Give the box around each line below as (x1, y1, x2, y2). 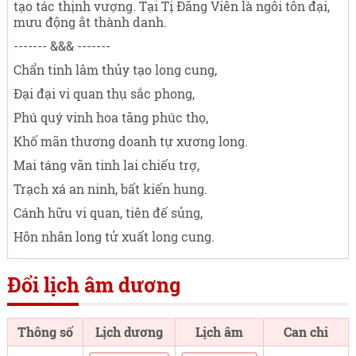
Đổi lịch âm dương (6, 272, 180, 298)
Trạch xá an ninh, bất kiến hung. (13, 180, 207, 197)
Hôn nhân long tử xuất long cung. (13, 228, 215, 245)
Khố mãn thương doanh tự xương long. (13, 133, 248, 149)
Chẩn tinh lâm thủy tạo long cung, (13, 61, 217, 78)
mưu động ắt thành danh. (13, 14, 167, 30)
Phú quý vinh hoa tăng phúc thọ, (13, 109, 208, 126)
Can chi (283, 323, 328, 340)
